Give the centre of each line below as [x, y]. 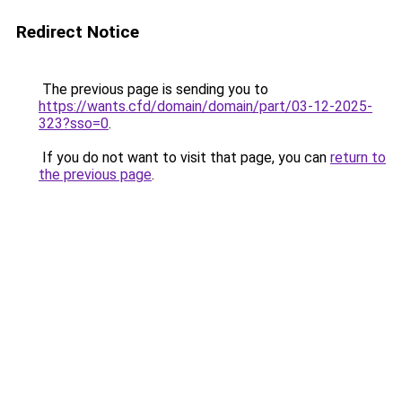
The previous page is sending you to [153, 89]
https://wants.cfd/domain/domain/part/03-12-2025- [205, 106]
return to [358, 157]
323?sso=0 [74, 123]
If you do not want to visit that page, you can [184, 157]
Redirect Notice [78, 32]
